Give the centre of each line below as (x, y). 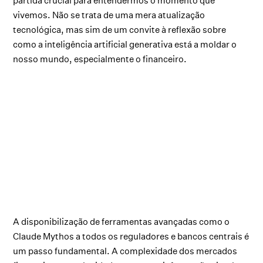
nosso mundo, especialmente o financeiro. (100, 59)
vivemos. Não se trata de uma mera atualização (109, 15)
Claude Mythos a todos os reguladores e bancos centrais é (131, 237)
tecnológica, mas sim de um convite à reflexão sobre (120, 30)
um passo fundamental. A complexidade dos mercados (125, 251)
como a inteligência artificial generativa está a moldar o (125, 45)
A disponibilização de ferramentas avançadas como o (122, 222)
